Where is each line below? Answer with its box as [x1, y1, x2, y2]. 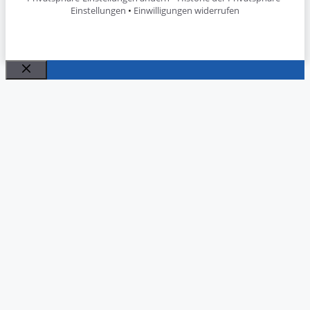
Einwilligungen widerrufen [134, 4, 239, 17]
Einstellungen [71, 4, 126, 17]
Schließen [26, 77, 76, 93]
